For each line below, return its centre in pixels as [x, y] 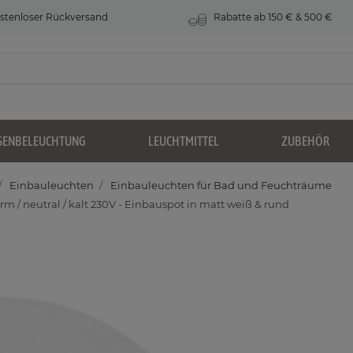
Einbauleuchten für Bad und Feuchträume [220, 186]
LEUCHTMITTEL [184, 141]
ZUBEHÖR [305, 141]
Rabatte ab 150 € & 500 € [272, 17]
